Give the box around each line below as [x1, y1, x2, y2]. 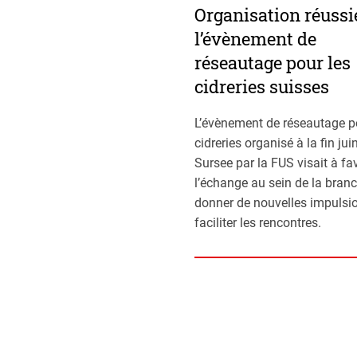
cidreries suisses [194, 75, 329, 99]
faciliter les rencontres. [194, 215, 321, 231]
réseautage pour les [194, 51, 351, 75]
